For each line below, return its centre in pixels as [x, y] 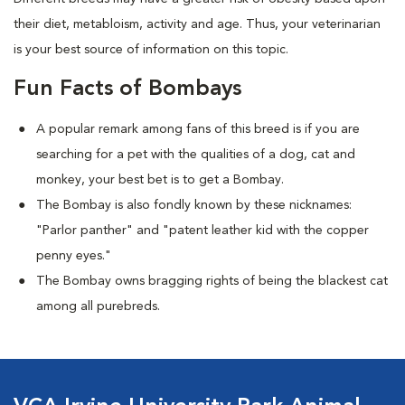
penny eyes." [74, 256]
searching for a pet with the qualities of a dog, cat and [196, 155]
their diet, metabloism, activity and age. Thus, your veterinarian [197, 24]
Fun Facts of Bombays [127, 89]
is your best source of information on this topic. [151, 50]
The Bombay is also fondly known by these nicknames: [194, 205]
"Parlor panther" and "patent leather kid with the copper [202, 231]
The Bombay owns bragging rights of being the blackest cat [212, 281]
